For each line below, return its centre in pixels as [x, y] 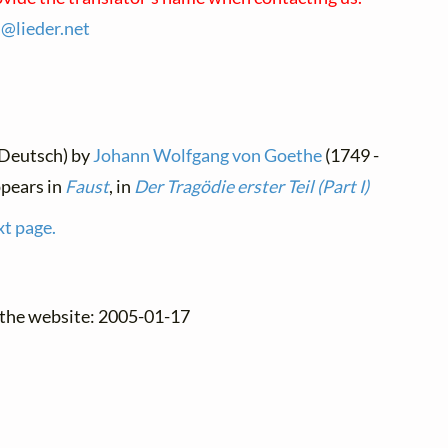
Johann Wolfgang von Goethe [208, 156]
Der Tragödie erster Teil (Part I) [251, 187]
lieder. [39, 29]
